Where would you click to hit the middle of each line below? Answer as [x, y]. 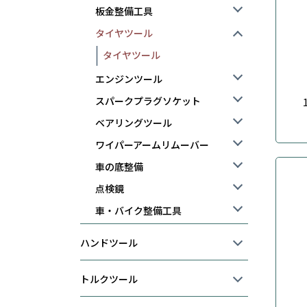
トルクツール [109, 279]
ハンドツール [109, 243]
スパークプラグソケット [148, 101]
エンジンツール [129, 79]
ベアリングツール [134, 123]
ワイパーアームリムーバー [152, 145]
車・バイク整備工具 [138, 210]
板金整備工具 [124, 11]
